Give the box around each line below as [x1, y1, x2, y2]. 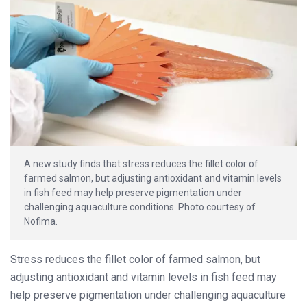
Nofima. [24, 215, 58, 227]
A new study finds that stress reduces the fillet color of [24, 158, 258, 169]
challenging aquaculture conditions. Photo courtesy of [24, 201, 256, 212]
